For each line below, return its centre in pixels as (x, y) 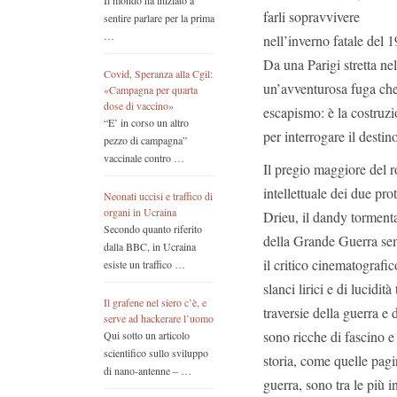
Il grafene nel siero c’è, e (155, 303)
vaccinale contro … (144, 158)
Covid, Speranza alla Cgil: (158, 74)
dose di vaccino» (139, 106)
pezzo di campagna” (145, 140)
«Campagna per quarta (151, 90)
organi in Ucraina (140, 212)
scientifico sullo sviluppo (156, 353)
